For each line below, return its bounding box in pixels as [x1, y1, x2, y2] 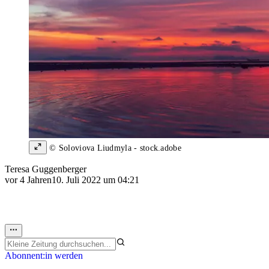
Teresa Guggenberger [5, 164, 86, 175]
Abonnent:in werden [5, 250, 83, 261]
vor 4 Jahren [5, 175, 52, 186]
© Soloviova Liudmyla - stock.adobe [47, 144, 181, 153]
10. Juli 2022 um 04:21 [52, 175, 139, 186]
